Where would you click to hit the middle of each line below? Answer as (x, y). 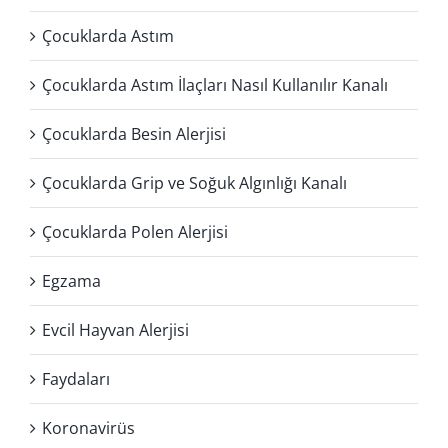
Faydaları (76, 378)
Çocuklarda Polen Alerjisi (135, 231)
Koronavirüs (88, 427)
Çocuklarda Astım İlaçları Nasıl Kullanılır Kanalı (215, 84)
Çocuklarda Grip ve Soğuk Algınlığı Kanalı (194, 182)
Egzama (71, 280)
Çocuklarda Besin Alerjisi (134, 133)
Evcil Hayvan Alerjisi (115, 329)
